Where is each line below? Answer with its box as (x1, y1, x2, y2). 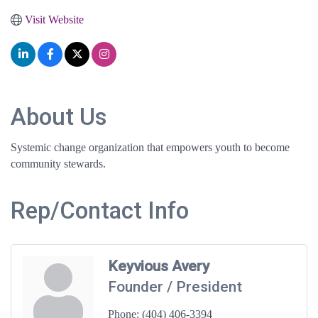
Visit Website (25, 13, 84, 26)
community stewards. (11, 158, 106, 170)
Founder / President (108, 278, 242, 296)
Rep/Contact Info (11, 197, 189, 225)
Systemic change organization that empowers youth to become (11, 141, 290, 154)
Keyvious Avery (108, 258, 209, 275)
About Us (11, 103, 107, 131)
